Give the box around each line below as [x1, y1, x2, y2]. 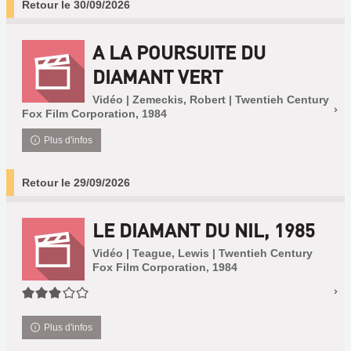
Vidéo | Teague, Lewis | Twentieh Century [92, 247, 313, 259]
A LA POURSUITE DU [92, 40, 266, 64]
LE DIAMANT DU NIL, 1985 [92, 218, 315, 242]
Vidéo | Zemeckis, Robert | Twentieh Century [92, 93, 329, 106]
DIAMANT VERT [92, 64, 223, 89]
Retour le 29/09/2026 [22, 176, 130, 189]
